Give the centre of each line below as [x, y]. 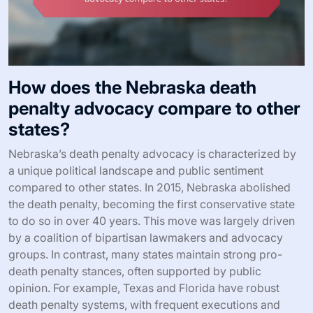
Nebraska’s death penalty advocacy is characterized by [152, 153]
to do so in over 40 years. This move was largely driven [152, 220]
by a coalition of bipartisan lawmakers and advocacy [146, 237]
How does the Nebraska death [132, 87]
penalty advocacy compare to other [154, 108]
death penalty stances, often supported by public [135, 271]
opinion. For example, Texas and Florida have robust [144, 287]
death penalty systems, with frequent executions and [144, 304]
